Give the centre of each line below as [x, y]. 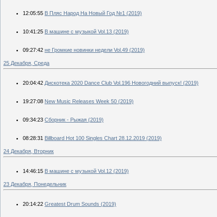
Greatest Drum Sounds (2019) [80, 204]
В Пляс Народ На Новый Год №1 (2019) [93, 13]
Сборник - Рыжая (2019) [74, 119]
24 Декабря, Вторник [29, 151]
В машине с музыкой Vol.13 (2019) [87, 31]
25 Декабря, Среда [26, 63]
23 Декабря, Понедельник [35, 184]
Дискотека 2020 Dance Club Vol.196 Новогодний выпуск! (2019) [122, 83]
